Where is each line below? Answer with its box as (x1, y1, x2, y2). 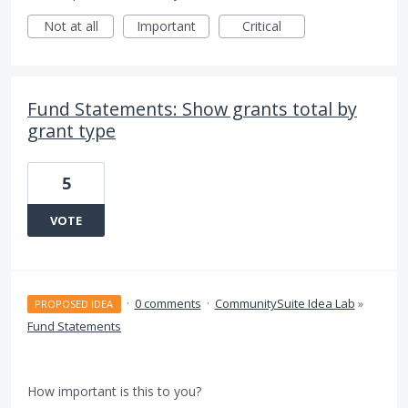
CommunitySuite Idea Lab (214, 295, 355, 312)
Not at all (43, 17, 98, 36)
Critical (242, 17, 281, 36)
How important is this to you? (27, 382, 201, 401)
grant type (27, 118, 116, 144)
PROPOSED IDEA (35, 297, 114, 311)
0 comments (134, 295, 201, 312)
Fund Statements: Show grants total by (27, 97, 357, 122)
